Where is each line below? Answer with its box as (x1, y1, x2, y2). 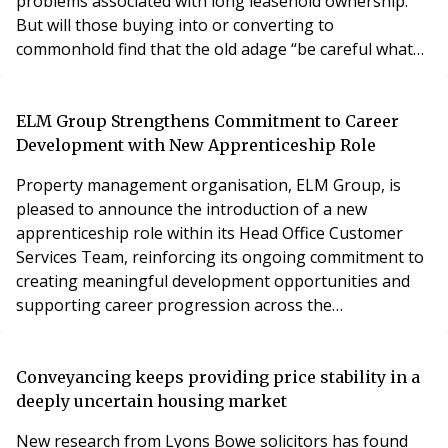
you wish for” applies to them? (16, 61, 243, 84)
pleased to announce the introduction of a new (16, 197, 367, 220)
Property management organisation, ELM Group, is (16, 173, 401, 196)
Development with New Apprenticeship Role (16, 134, 376, 155)
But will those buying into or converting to (16, 13, 334, 36)
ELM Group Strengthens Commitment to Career (16, 110, 399, 131)
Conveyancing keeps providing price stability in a (16, 366, 420, 387)
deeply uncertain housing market (16, 390, 287, 411)
